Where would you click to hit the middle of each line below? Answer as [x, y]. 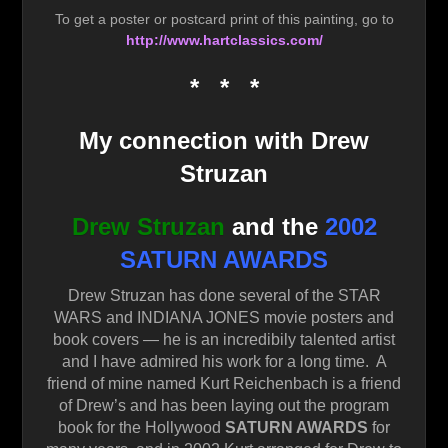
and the [274, 226]
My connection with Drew [224, 140]
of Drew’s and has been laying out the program [224, 406]
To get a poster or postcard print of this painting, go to [224, 18]
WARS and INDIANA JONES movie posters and [224, 318]
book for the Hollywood [141, 428]
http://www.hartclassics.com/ [224, 39]
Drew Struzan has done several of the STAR [224, 296]
